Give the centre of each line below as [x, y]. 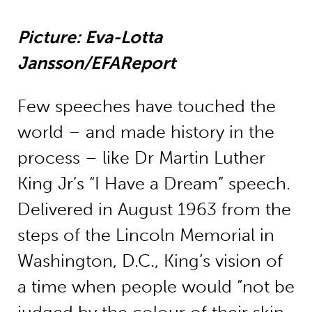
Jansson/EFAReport [96, 63]
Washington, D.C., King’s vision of [150, 261]
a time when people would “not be [156, 287]
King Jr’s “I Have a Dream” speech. [154, 184]
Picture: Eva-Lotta [89, 38]
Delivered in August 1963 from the [154, 210]
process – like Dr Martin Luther [141, 158]
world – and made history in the [146, 132]
